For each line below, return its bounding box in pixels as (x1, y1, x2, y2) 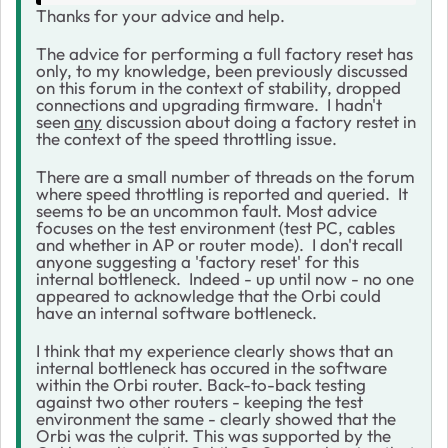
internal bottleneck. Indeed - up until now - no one (36, 267, 414, 289)
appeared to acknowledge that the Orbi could (36, 284, 381, 306)
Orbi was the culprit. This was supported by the (36, 424, 391, 446)
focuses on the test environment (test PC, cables (36, 216, 395, 238)
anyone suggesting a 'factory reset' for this (36, 250, 359, 272)
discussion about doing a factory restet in (102, 110, 416, 132)
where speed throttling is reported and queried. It (36, 182, 408, 204)
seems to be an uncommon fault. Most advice (36, 199, 377, 221)
